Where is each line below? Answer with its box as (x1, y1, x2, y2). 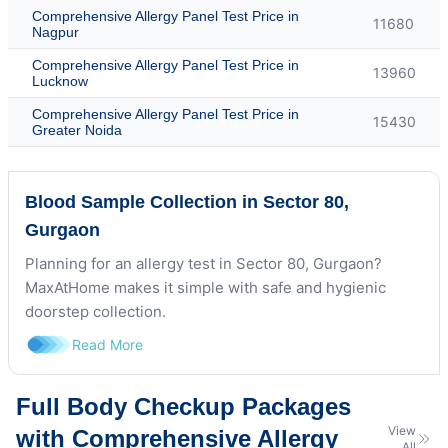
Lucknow (32, 72, 88, 89)
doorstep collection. (25, 301, 166, 321)
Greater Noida (32, 121, 122, 138)
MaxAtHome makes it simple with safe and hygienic (25, 277, 386, 297)
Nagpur (32, 23, 79, 40)
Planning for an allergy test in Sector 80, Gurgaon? (25, 253, 382, 273)
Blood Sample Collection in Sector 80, (25, 191, 349, 212)
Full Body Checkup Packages (16, 392, 351, 420)
